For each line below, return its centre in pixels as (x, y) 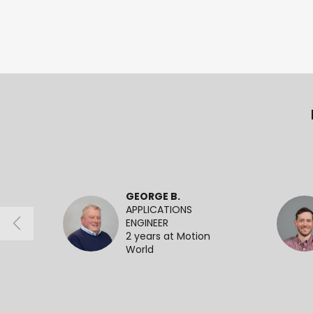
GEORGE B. (153, 197)
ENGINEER (147, 224)
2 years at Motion (168, 237)
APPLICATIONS (159, 210)
